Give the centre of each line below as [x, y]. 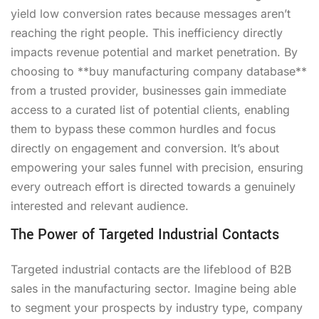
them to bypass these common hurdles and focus [143, 129]
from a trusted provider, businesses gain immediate [148, 90]
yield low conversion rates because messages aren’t [151, 13]
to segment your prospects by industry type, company [157, 307]
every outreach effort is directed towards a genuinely [153, 186]
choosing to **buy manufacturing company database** [159, 71]
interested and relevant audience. [100, 205]
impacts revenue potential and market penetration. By [154, 52]
